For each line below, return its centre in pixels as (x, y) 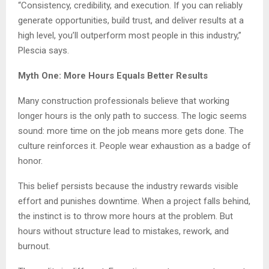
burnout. (34, 246)
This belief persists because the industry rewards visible (128, 186)
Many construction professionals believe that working (124, 101)
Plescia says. (44, 50)
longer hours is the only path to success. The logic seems (132, 116)
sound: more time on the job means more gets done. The (131, 131)
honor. (30, 161)
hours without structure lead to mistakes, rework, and (123, 231)
